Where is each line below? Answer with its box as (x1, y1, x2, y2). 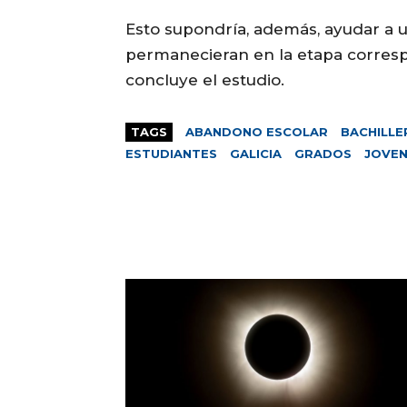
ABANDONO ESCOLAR (185, 124, 328, 139)
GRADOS (294, 145, 352, 161)
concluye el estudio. (125, 70, 284, 89)
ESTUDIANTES (125, 145, 217, 161)
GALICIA (230, 145, 282, 161)
